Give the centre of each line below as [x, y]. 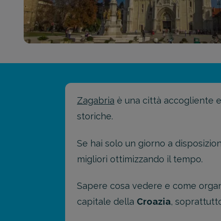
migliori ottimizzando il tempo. [140, 159]
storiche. [95, 116]
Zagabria [96, 100]
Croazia [154, 202]
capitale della [107, 202]
